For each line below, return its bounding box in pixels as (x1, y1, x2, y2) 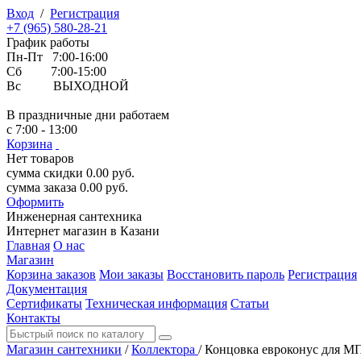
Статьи (230, 297, 269, 310)
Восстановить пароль (167, 268, 284, 281)
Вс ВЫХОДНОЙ (6, 79, 129, 93)
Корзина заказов (6, 268, 96, 281)
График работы (6, 35, 89, 49)
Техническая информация (85, 297, 227, 310)
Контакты (6, 311, 60, 325)
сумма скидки (6, 166, 83, 180)
